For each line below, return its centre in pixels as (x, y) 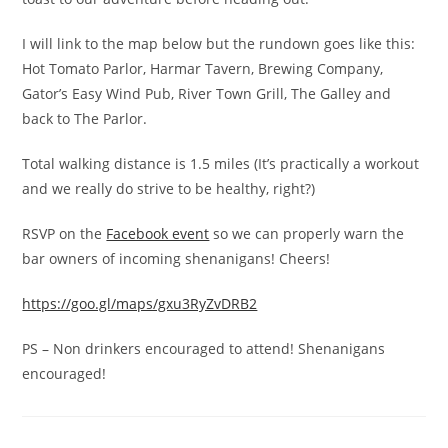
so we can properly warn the (307, 234)
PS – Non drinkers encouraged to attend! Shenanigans (204, 349)
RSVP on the (64, 234)
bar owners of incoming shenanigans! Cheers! (176, 259)
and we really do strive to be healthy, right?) (169, 189)
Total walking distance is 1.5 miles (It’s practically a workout (221, 164)
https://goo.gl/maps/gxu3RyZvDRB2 (140, 304)
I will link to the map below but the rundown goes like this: (219, 44)
